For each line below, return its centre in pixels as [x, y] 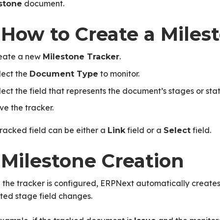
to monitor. [119, 74]
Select [177, 130]
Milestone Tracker [81, 57]
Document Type [64, 74]
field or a [144, 130]
